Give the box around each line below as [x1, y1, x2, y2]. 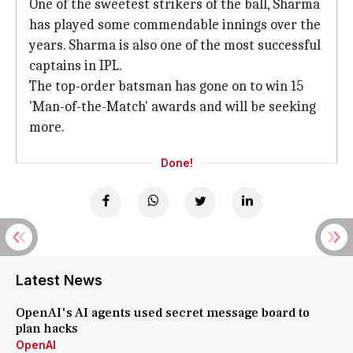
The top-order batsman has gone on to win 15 [29, 78, 303, 95]
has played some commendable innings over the [29, 17, 321, 33]
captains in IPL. [29, 58, 122, 74]
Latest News [16, 272, 102, 288]
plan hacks [16, 321, 78, 336]
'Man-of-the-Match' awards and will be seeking [29, 98, 316, 115]
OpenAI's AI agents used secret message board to [16, 305, 310, 321]
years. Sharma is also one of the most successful [29, 37, 321, 54]
